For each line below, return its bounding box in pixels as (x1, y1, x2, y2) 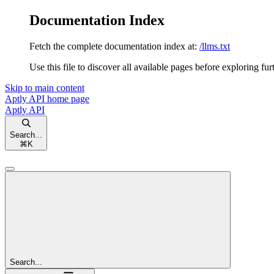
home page (45, 93, 89, 104)
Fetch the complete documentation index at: (29, 40, 197, 51)
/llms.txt (199, 40, 230, 51)
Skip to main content (5, 82, 84, 93)
